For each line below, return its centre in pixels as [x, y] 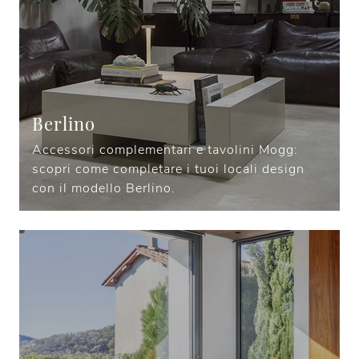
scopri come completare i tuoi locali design [168, 169]
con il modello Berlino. [104, 189]
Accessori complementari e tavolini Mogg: [165, 150]
